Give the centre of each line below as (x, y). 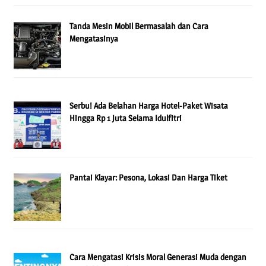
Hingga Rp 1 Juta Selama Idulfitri (126, 118)
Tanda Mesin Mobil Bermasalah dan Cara (139, 26)
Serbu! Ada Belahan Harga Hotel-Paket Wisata (149, 105)
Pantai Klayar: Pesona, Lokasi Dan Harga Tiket (149, 178)
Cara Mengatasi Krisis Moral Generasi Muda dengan (158, 256)
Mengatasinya (94, 39)
